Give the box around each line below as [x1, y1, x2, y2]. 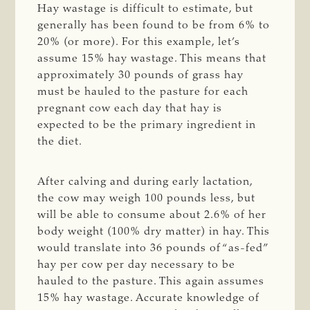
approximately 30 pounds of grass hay [37, 69, 244, 81]
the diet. [37, 136, 86, 147]
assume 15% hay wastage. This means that [37, 53, 267, 64]
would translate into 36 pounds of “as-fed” [37, 242, 268, 254]
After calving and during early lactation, [37, 176, 253, 188]
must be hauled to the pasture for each [37, 86, 249, 98]
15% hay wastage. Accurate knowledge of [37, 292, 260, 304]
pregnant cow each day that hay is [37, 102, 223, 114]
